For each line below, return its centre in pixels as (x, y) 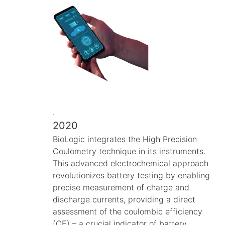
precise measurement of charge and (121, 187)
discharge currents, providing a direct (124, 199)
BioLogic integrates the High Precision (125, 139)
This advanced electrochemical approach (131, 163)
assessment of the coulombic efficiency (128, 211)
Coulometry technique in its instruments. (129, 151)
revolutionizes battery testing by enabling (131, 175)
